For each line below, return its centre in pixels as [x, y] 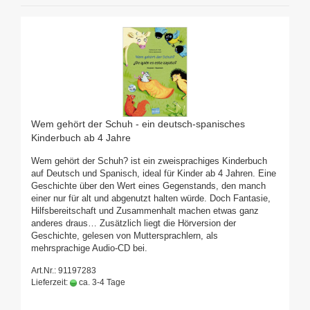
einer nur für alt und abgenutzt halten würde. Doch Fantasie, [151, 199]
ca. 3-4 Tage [101, 283]
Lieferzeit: [51, 283]
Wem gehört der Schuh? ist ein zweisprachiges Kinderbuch [149, 161]
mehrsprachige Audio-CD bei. [89, 248]
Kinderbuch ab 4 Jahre [81, 138]
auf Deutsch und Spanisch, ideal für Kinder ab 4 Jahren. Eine [154, 174]
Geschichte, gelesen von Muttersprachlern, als [125, 236]
